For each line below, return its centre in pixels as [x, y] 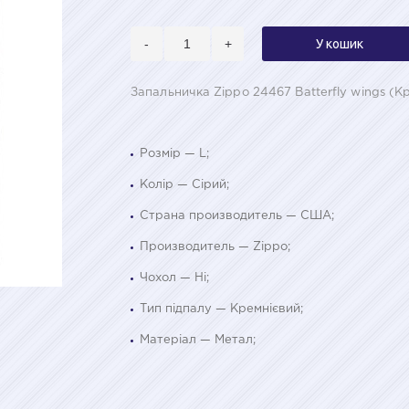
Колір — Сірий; [184, 184]
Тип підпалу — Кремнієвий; [221, 309]
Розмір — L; [174, 153]
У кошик [340, 43]
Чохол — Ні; [174, 278]
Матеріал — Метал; [198, 340]
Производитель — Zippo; [215, 246]
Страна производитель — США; [237, 215]
